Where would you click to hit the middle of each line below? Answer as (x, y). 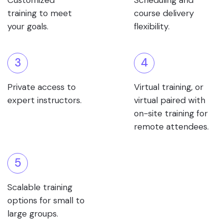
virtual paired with (170, 100)
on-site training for (171, 113)
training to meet (40, 13)
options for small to (46, 200)
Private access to (42, 87)
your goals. (28, 26)
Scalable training (40, 187)
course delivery (164, 13)
